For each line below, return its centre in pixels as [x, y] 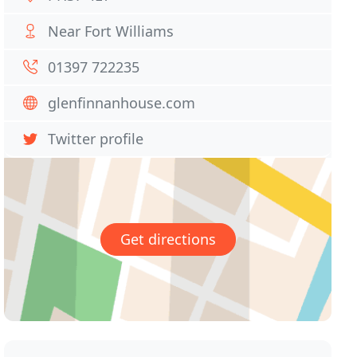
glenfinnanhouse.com [122, 103]
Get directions [168, 239]
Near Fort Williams [111, 31]
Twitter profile [96, 139]
